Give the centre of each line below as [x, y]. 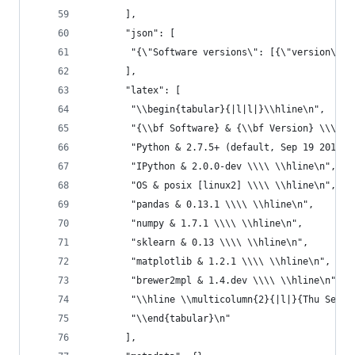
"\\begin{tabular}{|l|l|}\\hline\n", [206, 109]
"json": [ [131, 33]
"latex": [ [134, 90]
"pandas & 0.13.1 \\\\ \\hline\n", [200, 204]
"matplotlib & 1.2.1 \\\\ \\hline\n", [208, 261]
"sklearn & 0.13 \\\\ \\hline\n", [197, 242]
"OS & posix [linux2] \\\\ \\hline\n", [211, 185]
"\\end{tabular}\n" [158, 319]
